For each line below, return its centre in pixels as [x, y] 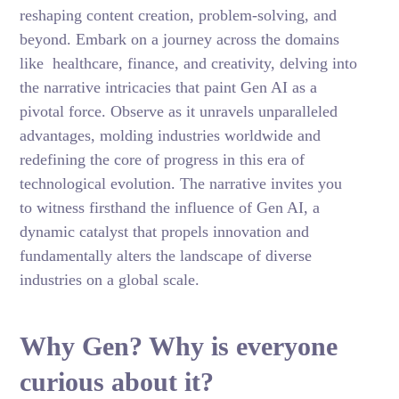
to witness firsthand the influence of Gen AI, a [170, 208]
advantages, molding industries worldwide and [171, 135]
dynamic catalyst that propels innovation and [165, 232]
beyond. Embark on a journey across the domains [180, 39]
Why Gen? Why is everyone [179, 346]
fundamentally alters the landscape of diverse [166, 256]
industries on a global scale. [110, 280]
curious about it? [117, 382]
